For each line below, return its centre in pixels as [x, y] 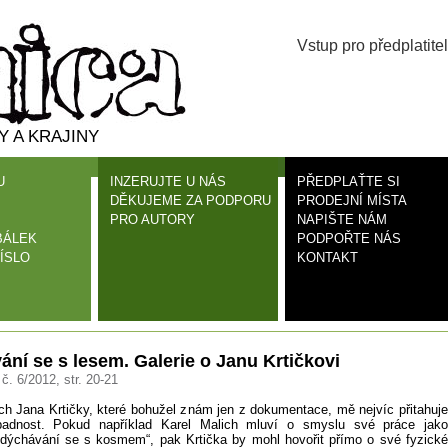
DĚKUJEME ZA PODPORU [190, 200]
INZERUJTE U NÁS [168, 181]
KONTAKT [327, 257]
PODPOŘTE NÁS [349, 238]
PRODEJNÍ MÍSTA [352, 200]
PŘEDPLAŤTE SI [348, 181]
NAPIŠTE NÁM [342, 219]
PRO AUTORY [152, 219]
